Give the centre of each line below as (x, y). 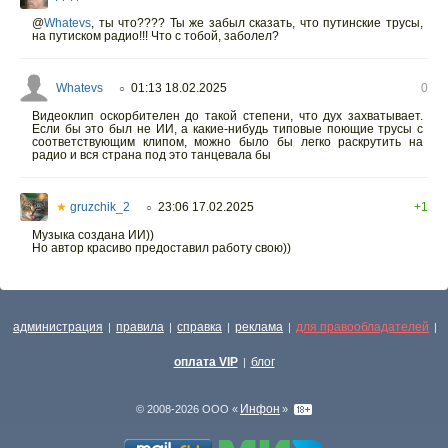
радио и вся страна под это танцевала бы (151, 154)
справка (199, 327)
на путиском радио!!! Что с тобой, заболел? (155, 35)
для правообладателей (362, 327)
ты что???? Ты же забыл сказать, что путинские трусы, (258, 22)
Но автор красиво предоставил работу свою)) (161, 247)
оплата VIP (205, 362)
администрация (58, 327)
